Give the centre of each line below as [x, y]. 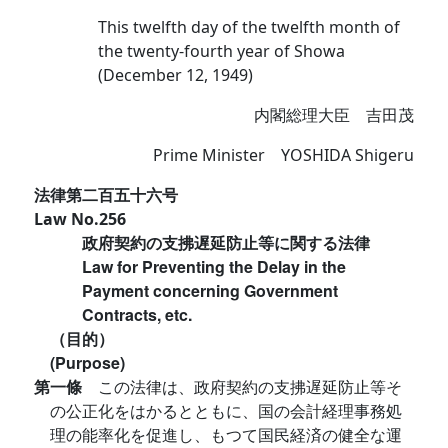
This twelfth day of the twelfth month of [249, 27]
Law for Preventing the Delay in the [214, 267]
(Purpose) [87, 363]
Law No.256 [80, 219]
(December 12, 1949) [175, 75]
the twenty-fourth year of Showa [221, 51]
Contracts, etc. [137, 315]
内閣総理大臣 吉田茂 [334, 115]
